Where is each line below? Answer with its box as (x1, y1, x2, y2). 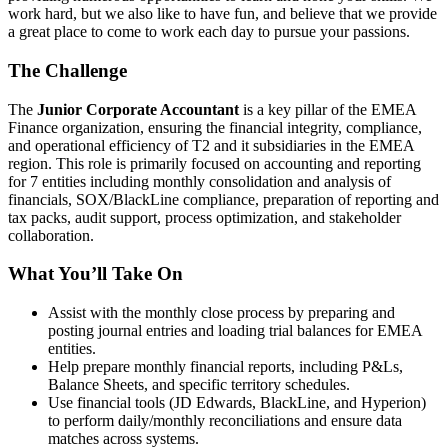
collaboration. (8, 226, 94, 244)
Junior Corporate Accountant (37, 100, 239, 118)
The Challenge (8, 60, 127, 82)
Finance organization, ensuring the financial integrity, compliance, (8, 118, 422, 136)
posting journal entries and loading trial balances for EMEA (48, 322, 422, 340)
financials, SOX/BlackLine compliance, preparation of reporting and (8, 190, 439, 208)
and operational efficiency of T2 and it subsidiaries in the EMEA (8, 136, 414, 154)
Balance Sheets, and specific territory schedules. (48, 376, 350, 394)
